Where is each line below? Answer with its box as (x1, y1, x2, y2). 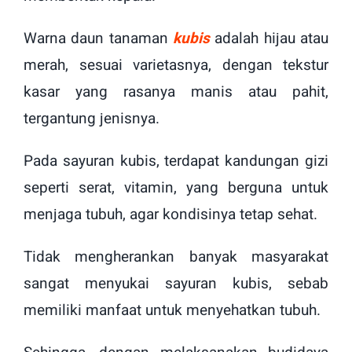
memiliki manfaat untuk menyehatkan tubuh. (24, 299, 321, 322)
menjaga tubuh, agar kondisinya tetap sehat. (24, 203, 317, 226)
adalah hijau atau (210, 27, 328, 50)
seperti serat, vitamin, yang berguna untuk (24, 177, 328, 200)
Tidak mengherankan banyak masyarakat (24, 246, 328, 269)
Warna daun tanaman (24, 27, 173, 50)
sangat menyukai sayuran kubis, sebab (24, 273, 328, 295)
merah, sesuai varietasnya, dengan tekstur (24, 54, 328, 77)
